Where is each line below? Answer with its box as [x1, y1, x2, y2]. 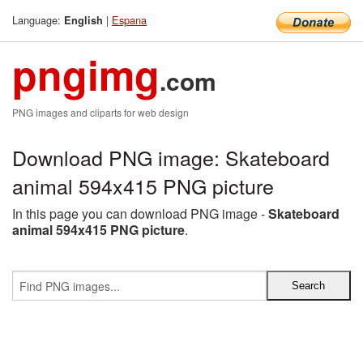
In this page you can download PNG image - [12, 204, 268, 223]
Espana [112, 12, 147, 28]
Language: [12, 12, 64, 28]
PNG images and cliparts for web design [12, 105, 189, 119]
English [64, 13, 103, 28]
